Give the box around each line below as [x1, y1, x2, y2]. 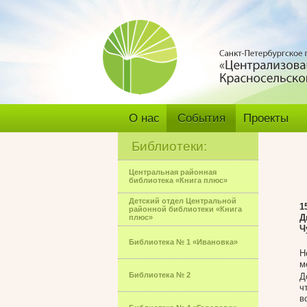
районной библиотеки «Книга [129, 205, 242, 213]
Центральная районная [129, 168, 217, 176]
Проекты [243, 112, 288, 125]
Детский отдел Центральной [129, 197, 236, 205]
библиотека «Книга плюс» [129, 176, 228, 184]
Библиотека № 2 [129, 271, 191, 279]
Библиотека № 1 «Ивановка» [129, 238, 238, 246]
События [177, 112, 225, 125]
